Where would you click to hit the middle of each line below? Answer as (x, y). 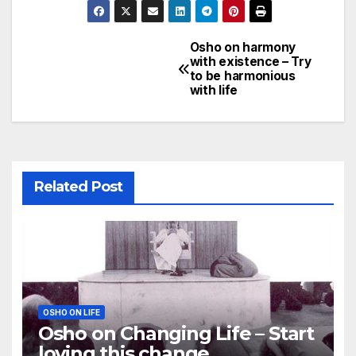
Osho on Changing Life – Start (176, 334)
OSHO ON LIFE (71, 313)
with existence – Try (250, 62)
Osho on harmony (243, 48)
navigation (99, 89)
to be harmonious (242, 76)
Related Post (78, 187)
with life (213, 91)
